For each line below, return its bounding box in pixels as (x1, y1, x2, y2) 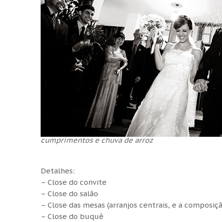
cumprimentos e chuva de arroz (41, 135, 153, 145)
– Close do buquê (41, 211, 104, 221)
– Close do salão (41, 188, 98, 198)
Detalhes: (41, 166, 75, 175)
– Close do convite (41, 177, 107, 187)
